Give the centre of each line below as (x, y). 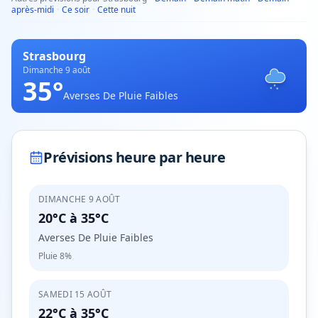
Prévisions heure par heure (134, 157)
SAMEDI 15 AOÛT (75, 294)
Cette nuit (116, 10)
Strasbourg (54, 56)
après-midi (33, 10)
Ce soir (76, 10)
